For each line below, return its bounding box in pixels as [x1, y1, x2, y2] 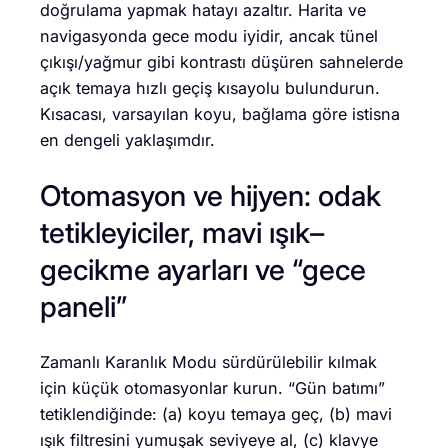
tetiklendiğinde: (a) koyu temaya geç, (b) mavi [40, 403, 392, 424]
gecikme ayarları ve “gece [40, 251, 366, 287]
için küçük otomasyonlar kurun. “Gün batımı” [40, 377, 385, 398]
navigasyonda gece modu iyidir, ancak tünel [40, 26, 378, 47]
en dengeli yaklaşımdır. [40, 130, 215, 151]
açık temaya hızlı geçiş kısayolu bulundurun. [40, 78, 380, 99]
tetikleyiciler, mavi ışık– [40, 214, 324, 250]
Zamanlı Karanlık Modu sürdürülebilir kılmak [40, 351, 377, 372]
